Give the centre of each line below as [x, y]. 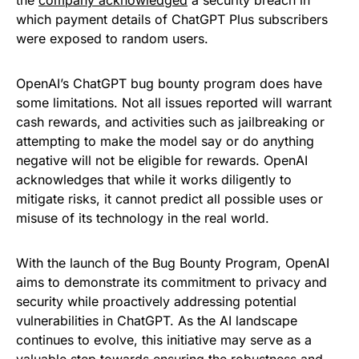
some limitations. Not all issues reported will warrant [174, 103]
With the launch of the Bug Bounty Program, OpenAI [173, 263]
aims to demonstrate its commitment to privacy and [171, 282]
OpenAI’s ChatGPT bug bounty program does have [169, 84]
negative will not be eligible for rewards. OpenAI [162, 161]
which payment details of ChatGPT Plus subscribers [172, 20]
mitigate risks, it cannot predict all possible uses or [169, 199]
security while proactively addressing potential [156, 302]
